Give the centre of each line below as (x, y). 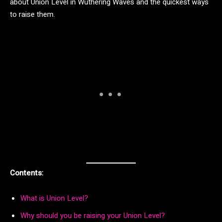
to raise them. (32, 14)
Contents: (27, 173)
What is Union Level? (54, 198)
